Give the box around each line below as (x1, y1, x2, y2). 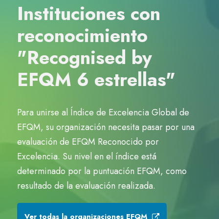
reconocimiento (17, 22, 148, 49)
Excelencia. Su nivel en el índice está (17, 150, 156, 163)
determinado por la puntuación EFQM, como (17, 165, 187, 177)
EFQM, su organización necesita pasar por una (17, 121, 195, 133)
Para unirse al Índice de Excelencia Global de (17, 106, 189, 119)
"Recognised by (17, 44, 152, 71)
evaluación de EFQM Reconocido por (17, 135, 159, 148)
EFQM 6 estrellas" (17, 66, 175, 93)
